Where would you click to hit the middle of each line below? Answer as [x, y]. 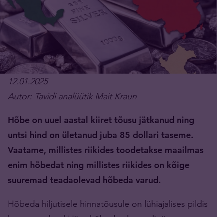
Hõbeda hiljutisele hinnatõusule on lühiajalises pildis [108, 204]
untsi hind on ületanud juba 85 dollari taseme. [101, 135]
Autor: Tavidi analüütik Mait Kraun [72, 96]
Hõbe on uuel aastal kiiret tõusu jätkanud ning [101, 120]
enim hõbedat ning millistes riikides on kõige [99, 165]
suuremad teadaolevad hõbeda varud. [84, 180]
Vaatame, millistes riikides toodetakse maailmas [106, 150]
